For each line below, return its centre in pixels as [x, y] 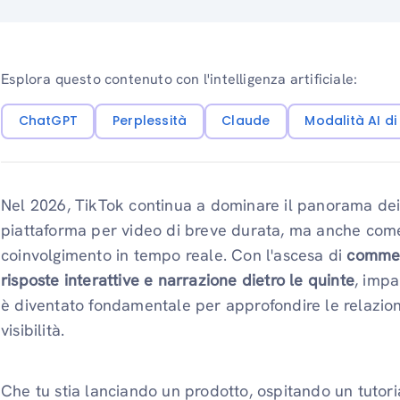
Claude [246, 121]
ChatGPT [48, 121]
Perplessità [150, 121]
